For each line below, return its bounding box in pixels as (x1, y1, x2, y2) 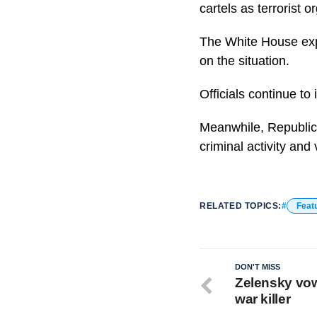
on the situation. (200, 53, 289, 68)
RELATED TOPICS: (200, 200, 282, 211)
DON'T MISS (235, 262, 280, 271)
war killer (235, 291, 291, 306)
